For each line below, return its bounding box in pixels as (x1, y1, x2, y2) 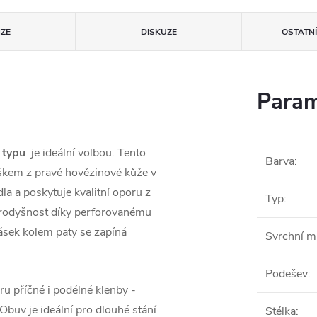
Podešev (265, 266, 308, 282)
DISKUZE (140, 26, 177, 38)
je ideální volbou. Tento (28, 145, 146, 161)
